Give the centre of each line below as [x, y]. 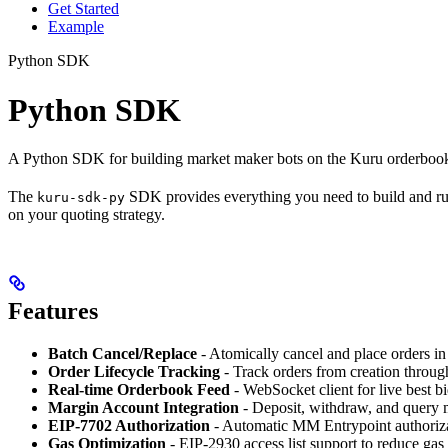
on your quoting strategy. [86, 215]
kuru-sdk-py [81, 198]
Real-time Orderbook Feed [139, 390]
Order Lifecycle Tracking [134, 372]
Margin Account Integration [143, 408]
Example [76, 27]
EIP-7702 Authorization [129, 426]
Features [53, 311]
